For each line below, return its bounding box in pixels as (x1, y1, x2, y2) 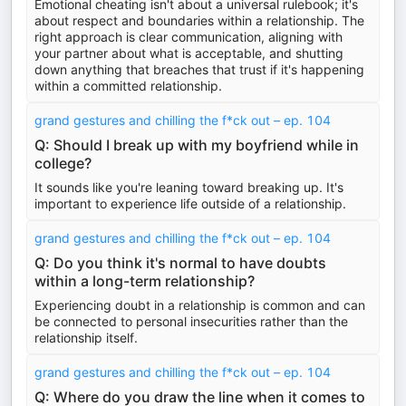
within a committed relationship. (34, 78, 222, 93)
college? (34, 154, 92, 172)
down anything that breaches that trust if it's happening (34, 62, 364, 77)
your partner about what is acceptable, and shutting (34, 45, 343, 61)
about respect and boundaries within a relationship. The (34, 13, 364, 28)
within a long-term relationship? (34, 272, 255, 290)
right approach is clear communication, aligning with (34, 29, 343, 44)
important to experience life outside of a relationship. (34, 196, 346, 211)
